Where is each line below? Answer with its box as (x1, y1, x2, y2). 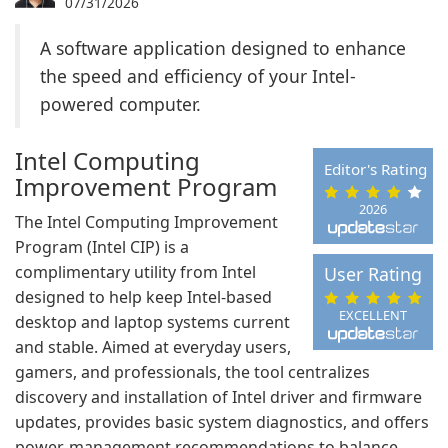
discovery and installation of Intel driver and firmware (15, 386, 422, 408)
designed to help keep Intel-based (15, 286, 272, 308)
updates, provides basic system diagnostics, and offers (15, 411, 429, 433)
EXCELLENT (338, 305, 407, 324)
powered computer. (40, 92, 201, 116)
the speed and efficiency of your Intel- (40, 64, 356, 88)
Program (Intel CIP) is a (15, 236, 189, 258)
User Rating (323, 262, 422, 287)
